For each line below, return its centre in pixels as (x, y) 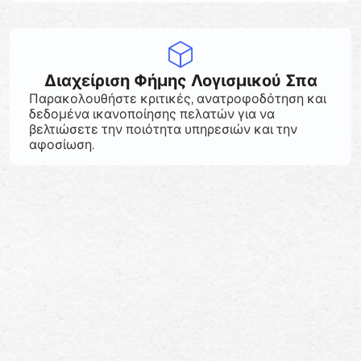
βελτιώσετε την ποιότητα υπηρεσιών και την (163, 130)
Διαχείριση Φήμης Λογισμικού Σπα (180, 81)
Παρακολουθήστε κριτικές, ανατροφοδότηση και (178, 99)
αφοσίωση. (62, 145)
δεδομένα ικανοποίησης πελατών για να (152, 114)
